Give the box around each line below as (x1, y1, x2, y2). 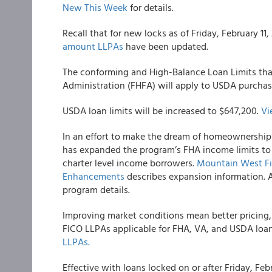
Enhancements (63, 169, 124, 183)
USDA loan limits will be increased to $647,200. (63, 103, 261, 118)
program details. (63, 182, 130, 197)
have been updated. (123, 39, 208, 53)
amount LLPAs (63, 39, 123, 53)
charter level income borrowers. (63, 155, 197, 170)
